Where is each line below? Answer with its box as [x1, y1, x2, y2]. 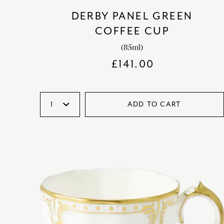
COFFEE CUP [94, 24, 169, 37]
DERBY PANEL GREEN [71, 9, 193, 22]
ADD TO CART [127, 99, 181, 108]
